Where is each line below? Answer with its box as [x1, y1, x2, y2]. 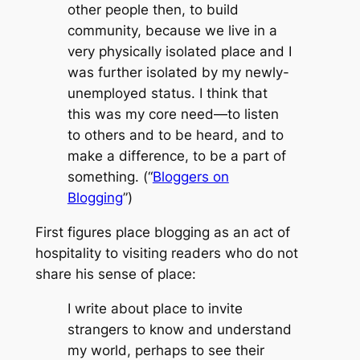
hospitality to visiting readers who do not [35, 245, 298, 262]
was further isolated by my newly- [67, 64, 289, 81]
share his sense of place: [35, 266, 196, 283]
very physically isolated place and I [67, 43, 292, 60]
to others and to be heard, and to [67, 127, 284, 144]
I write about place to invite [67, 301, 243, 317]
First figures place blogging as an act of [35, 224, 290, 241]
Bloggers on [152, 169, 229, 186]
